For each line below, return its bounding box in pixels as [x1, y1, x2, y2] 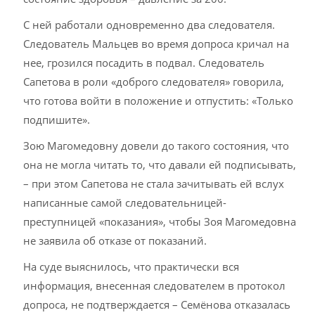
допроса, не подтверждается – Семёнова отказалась [23, 297, 291, 311]
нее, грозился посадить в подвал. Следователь [23, 56, 265, 70]
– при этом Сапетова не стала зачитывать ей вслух [23, 176, 285, 191]
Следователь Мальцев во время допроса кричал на [23, 37, 290, 51]
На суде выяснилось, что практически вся [23, 259, 240, 274]
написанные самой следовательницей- [23, 195, 227, 210]
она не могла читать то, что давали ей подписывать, [23, 157, 297, 172]
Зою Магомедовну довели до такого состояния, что [23, 139, 290, 153]
